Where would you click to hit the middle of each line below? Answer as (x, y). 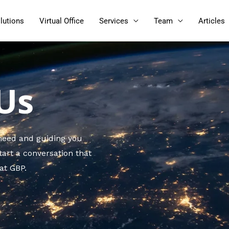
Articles (212, 21)
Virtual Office (62, 21)
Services (114, 21)
